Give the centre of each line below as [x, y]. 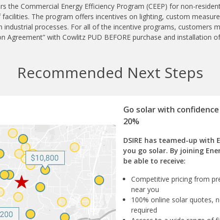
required [144, 210]
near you [145, 189]
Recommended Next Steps [110, 72]
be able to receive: [154, 161]
